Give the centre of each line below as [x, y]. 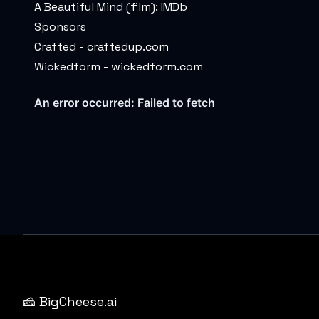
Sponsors [60, 27]
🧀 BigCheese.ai [70, 302]
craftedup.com [128, 47]
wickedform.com [157, 67]
